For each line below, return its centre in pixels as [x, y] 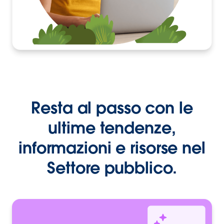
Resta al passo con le [112, 107]
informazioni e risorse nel [112, 147]
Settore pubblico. [112, 167]
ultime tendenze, [112, 127]
